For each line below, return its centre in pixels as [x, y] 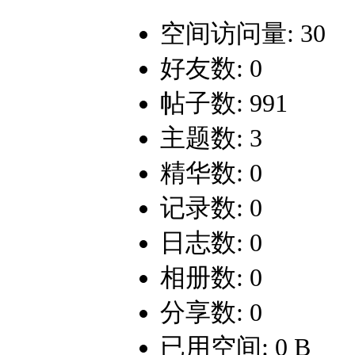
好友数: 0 [211, 69]
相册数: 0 [211, 278]
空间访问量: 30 [243, 34]
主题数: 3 [211, 138]
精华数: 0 [211, 173]
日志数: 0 [211, 243]
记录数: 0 [211, 208]
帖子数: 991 [224, 103]
